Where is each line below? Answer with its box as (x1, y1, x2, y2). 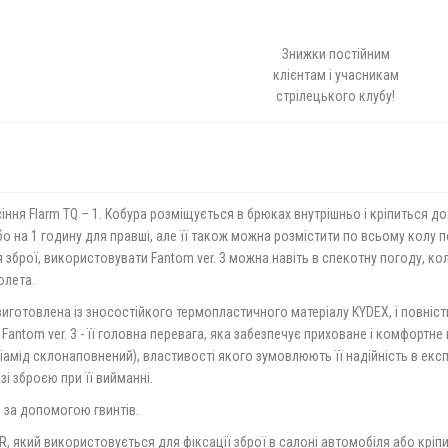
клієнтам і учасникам (272, 67, 399, 83)
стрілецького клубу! (276, 88, 396, 104)
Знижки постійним (281, 46, 390, 62)
